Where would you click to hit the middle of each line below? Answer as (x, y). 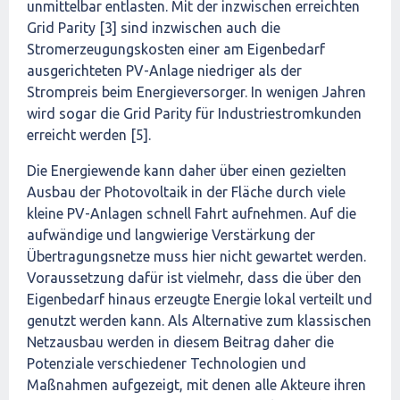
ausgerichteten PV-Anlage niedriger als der (164, 71)
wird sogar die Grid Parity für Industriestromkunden (194, 113)
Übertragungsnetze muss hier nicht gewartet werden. (196, 256)
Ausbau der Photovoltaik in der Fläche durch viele (186, 192)
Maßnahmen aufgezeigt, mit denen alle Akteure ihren (196, 385)
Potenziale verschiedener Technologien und (167, 363)
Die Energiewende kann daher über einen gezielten (187, 171)
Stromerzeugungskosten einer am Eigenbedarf (176, 49)
